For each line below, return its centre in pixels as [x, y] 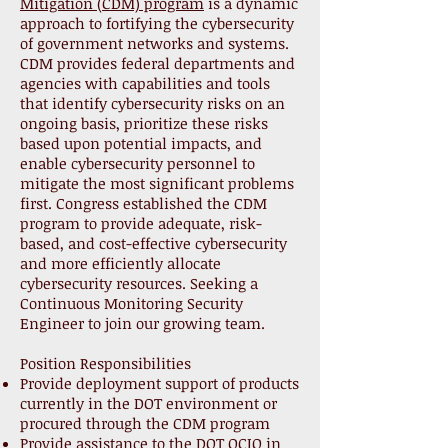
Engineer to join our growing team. [142, 323]
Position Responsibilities [105, 363]
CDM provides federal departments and [157, 63]
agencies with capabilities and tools [145, 83]
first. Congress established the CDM [143, 203]
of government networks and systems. [154, 43]
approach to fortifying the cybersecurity [157, 23]
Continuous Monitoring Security [131, 303]
